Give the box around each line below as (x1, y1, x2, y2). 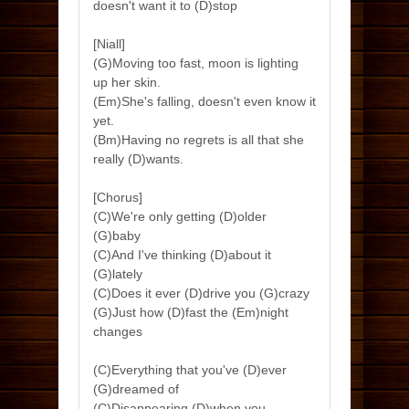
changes (93, 324, 142, 339)
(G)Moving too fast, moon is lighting (93, 56, 299, 70)
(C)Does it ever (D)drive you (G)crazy (93, 286, 309, 300)
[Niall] (93, 37, 125, 51)
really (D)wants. (93, 152, 184, 166)
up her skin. (93, 75, 161, 89)
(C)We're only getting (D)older (93, 209, 267, 224)
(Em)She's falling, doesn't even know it (93, 94, 316, 109)
